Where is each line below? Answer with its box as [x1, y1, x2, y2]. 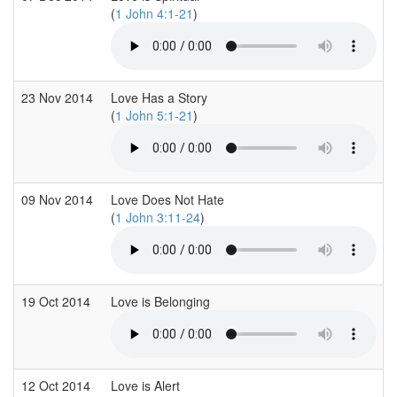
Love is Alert [111, 376, 180, 394]
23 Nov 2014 [21, 88, 97, 106]
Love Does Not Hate [111, 190, 224, 208]
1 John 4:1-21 [115, 4, 193, 22]
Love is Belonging [111, 292, 214, 310]
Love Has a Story [111, 88, 207, 106]
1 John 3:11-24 [115, 207, 200, 226]
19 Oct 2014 [21, 292, 94, 310]
